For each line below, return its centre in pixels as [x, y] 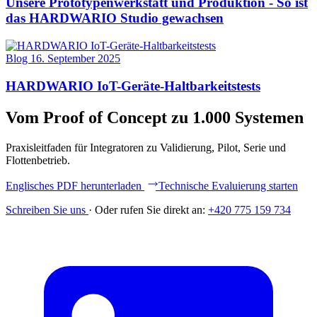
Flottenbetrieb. [38, 160]
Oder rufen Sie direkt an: [150, 209]
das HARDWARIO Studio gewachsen [115, 18]
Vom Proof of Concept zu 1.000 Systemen [155, 117]
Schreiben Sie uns [47, 209]
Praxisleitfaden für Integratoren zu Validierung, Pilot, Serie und [146, 147]
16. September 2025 [75, 58]
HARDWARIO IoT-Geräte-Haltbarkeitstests [133, 86]
